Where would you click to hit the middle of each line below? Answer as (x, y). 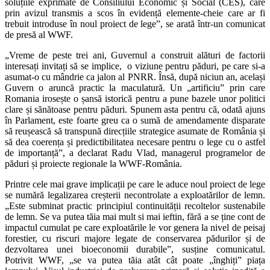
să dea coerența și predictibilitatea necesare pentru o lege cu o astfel (135, 142)
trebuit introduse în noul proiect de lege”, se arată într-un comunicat (135, 24)
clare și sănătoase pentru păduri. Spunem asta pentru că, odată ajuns (135, 109)
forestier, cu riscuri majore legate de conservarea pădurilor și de (135, 238)
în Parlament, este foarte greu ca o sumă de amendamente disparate (135, 120)
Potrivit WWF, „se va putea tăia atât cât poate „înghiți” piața (135, 260)
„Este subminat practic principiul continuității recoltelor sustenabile (135, 206)
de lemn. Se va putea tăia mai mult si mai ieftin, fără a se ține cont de (135, 216)
